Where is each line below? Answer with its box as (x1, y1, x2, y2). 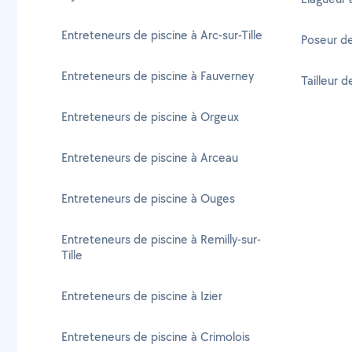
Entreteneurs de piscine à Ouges (61, 190, 235, 207)
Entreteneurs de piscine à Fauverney (61, 68, 254, 84)
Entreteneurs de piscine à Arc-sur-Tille (61, 27, 262, 43)
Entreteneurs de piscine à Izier (61, 288, 222, 304)
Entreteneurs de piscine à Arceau (61, 149, 238, 166)
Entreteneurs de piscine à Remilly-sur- (61, 231, 261, 247)
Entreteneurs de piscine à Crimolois (61, 328, 250, 345)
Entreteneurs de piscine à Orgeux (61, 108, 239, 125)
